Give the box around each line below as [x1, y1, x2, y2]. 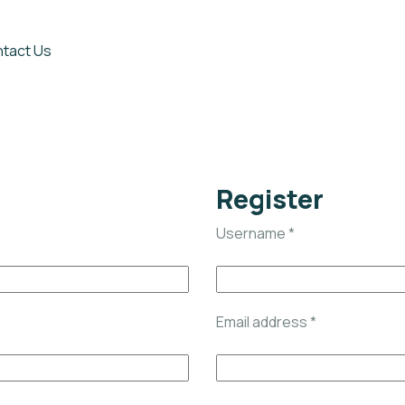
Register [216, 181, 324, 217]
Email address [216, 312, 310, 332]
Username [216, 223, 288, 243]
